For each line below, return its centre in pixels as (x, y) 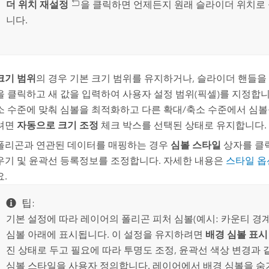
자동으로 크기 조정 (57, 125)
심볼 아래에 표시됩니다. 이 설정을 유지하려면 (106, 235)
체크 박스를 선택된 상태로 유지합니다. (182, 125)
